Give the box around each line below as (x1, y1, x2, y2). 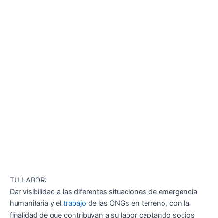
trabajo (63, 199, 86, 208)
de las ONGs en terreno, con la (86, 199, 189, 208)
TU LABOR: (10, 176, 47, 185)
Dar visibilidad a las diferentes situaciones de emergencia (10, 187, 197, 197)
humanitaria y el (10, 199, 63, 208)
